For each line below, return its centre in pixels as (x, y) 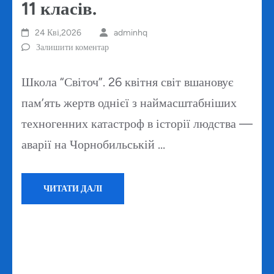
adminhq (130, 33)
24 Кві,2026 (58, 33)
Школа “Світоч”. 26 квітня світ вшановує (128, 82)
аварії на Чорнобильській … (93, 145)
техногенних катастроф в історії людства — (137, 124)
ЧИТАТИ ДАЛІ (73, 189)
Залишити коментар (72, 48)
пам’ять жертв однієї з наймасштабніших (129, 103)
